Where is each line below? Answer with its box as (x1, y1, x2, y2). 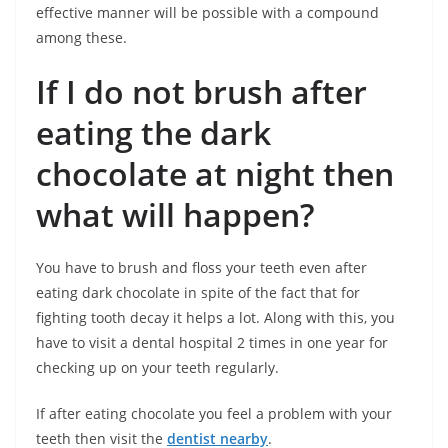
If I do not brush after (36, 70, 367, 114)
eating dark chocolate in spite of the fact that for (36, 283, 360, 303)
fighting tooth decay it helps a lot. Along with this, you (36, 308, 395, 328)
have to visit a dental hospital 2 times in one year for (36, 333, 388, 353)
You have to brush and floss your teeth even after (36, 258, 367, 278)
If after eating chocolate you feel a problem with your (36, 404, 392, 424)
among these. (36, 28, 127, 48)
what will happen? (36, 193, 315, 237)
